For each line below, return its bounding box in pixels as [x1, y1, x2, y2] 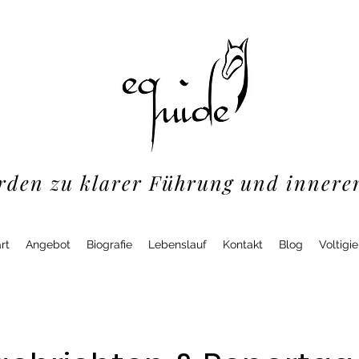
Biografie [87, 238, 132, 251]
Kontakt [223, 238, 263, 251]
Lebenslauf [148, 238, 207, 251]
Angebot [26, 238, 71, 251]
